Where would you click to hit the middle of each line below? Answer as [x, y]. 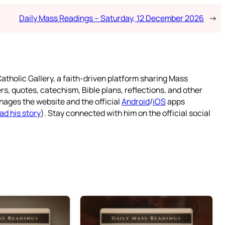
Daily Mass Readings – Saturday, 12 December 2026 [111, 18]
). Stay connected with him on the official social [126, 113]
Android [136, 101]
